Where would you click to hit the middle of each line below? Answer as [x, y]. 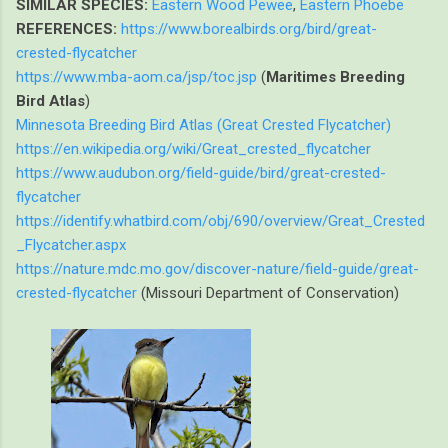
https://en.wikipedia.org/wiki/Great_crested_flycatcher [193, 148]
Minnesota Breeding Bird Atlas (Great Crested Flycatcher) [203, 124]
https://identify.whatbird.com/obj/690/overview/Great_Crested [220, 220]
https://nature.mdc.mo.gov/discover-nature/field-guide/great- [217, 268]
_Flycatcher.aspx [71, 244]
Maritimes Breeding [335, 76]
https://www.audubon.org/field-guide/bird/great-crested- [201, 172]
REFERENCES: [68, 28]
